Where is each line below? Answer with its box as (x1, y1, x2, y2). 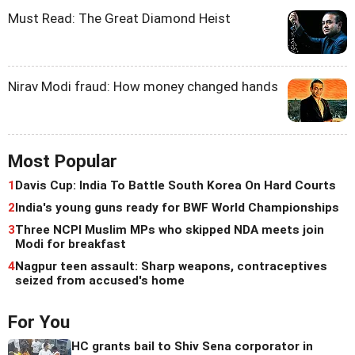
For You (8, 311, 70, 334)
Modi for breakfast (15, 237, 126, 252)
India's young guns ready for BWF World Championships (15, 200, 339, 216)
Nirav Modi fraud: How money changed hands (8, 78, 278, 95)
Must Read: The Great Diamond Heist (8, 10, 231, 27)
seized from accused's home (15, 273, 185, 288)
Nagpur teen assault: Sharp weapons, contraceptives (15, 259, 327, 274)
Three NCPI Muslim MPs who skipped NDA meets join (15, 223, 324, 238)
